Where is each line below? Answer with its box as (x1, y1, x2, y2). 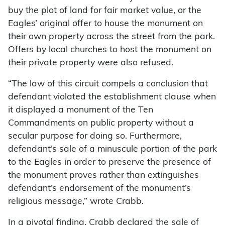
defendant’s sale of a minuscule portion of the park (8, 145, 217, 154)
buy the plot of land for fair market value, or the (8, 7, 201, 16)
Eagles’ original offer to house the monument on (8, 20, 203, 29)
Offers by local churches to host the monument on (8, 46, 211, 55)
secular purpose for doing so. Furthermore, (8, 132, 182, 141)
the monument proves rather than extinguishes (8, 171, 199, 180)
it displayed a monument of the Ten (8, 106, 153, 115)
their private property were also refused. (8, 59, 173, 68)
